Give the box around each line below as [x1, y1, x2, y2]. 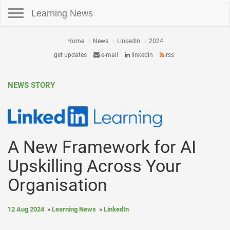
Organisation [8, 175, 107, 195]
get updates [53, 51, 87, 59]
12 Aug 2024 [8, 205, 44, 213]
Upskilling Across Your [8, 156, 181, 176]
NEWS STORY [8, 81, 55, 90]
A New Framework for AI [8, 137, 196, 157]
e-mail [99, 51, 118, 59]
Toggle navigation [8, 1, 42, 9]
